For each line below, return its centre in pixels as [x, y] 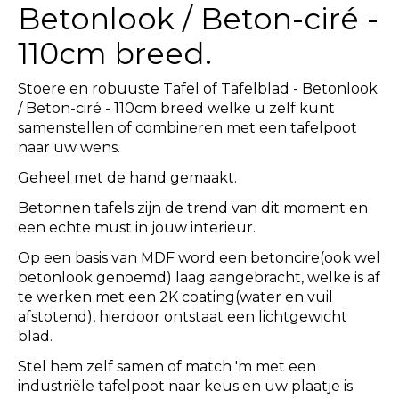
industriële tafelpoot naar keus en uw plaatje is [185, 386]
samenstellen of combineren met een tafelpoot [187, 127]
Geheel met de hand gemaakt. [127, 177]
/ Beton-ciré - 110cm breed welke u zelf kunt [176, 108]
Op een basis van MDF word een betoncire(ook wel [199, 257]
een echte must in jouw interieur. [137, 227]
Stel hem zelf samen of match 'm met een [167, 366]
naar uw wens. [69, 147]
